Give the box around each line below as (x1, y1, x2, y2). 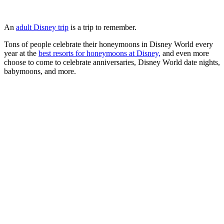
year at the (4, 48, 38, 57)
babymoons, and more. (4, 66, 76, 75)
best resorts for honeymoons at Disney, (38, 48, 160, 57)
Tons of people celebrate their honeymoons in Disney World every (4, 39, 213, 48)
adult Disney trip (16, 22, 68, 31)
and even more (160, 48, 209, 57)
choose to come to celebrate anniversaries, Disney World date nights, (4, 57, 220, 66)
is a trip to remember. (68, 22, 136, 31)
